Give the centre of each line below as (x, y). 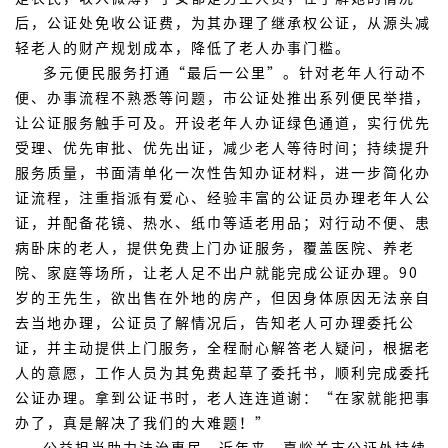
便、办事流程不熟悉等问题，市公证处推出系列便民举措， (223, 97)
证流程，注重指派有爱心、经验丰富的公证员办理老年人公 (223, 197)
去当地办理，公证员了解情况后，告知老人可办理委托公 (215, 322)
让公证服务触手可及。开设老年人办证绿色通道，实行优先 (223, 122)
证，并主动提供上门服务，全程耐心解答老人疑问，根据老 (223, 347)
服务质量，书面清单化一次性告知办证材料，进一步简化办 (223, 172)
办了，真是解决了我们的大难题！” (143, 422)
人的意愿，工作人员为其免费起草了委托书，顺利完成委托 (223, 372)
